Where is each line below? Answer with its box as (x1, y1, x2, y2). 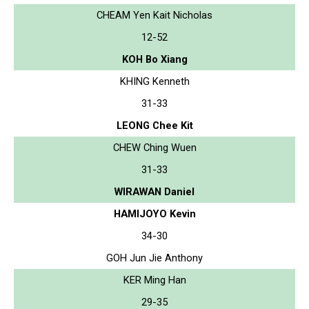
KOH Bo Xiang (121, 52, 188, 66)
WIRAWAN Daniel (114, 185, 195, 198)
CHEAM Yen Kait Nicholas (97, 8, 212, 21)
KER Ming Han (123, 273, 186, 286)
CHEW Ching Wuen (112, 141, 197, 154)
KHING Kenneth (119, 74, 190, 88)
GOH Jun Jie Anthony (106, 251, 203, 264)
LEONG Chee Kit (116, 119, 193, 132)
